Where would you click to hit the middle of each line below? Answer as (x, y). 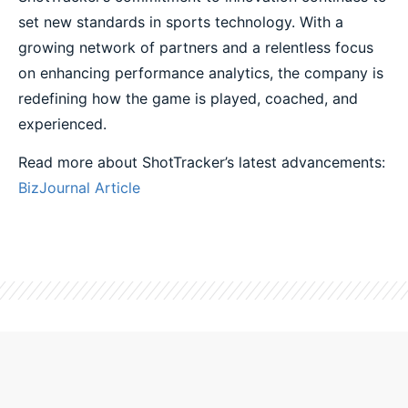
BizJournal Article (79, 187)
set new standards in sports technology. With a (181, 21)
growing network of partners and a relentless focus (196, 47)
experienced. (62, 123)
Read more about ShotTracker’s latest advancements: (202, 162)
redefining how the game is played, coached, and (188, 98)
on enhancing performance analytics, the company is (201, 72)
